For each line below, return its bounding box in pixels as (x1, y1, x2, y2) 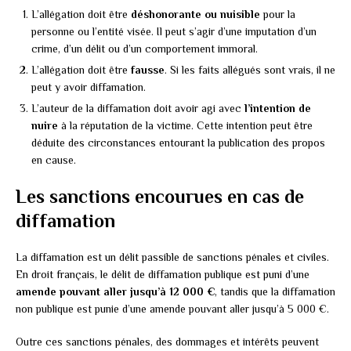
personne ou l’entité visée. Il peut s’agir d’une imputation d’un (31, 25, 317, 38)
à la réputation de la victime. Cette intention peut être (58, 119, 313, 132)
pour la (260, 8, 295, 21)
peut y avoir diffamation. (31, 81, 146, 94)
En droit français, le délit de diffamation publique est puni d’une (16, 268, 309, 281)
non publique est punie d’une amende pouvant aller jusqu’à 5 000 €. (16, 302, 329, 316)
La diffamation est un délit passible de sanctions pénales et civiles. (16, 251, 329, 264)
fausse (131, 63, 165, 77)
